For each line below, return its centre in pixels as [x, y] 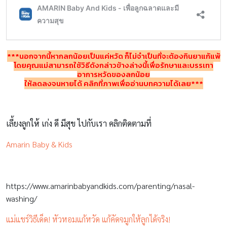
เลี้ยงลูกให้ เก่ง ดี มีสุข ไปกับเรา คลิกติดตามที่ [79, 124]
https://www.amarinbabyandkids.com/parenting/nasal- [100, 186]
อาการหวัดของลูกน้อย [113, 74]
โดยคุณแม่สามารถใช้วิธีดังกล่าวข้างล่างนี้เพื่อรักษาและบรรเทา [113, 65]
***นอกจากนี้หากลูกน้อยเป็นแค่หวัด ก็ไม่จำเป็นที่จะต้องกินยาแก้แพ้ [113, 56]
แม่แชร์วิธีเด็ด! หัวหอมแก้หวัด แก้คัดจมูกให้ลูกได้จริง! [88, 219]
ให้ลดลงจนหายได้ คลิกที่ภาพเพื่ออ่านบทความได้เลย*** [113, 84]
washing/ [22, 199]
